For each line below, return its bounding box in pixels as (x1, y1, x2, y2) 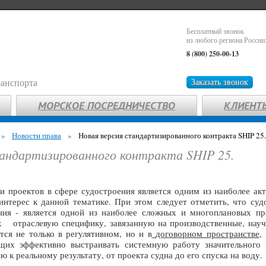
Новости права (12, 130, 61, 141)
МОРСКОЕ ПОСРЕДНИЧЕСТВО (38, 99, 175, 112)
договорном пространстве (156, 227, 259, 239)
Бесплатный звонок (186, 26, 244, 36)
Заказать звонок (191, 76, 248, 87)
